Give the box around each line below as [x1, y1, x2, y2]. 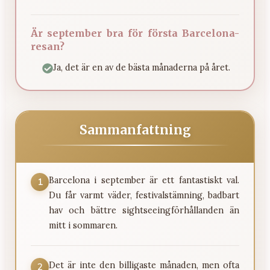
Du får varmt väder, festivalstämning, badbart [49, 190, 239, 201]
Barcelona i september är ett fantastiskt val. [49, 175, 239, 186]
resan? [31, 40, 64, 52]
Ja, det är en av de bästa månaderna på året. [52, 61, 230, 73]
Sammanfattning [79, 122, 191, 138]
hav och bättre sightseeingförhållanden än [49, 205, 239, 216]
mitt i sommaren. [49, 220, 118, 231]
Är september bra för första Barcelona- [31, 27, 239, 39]
